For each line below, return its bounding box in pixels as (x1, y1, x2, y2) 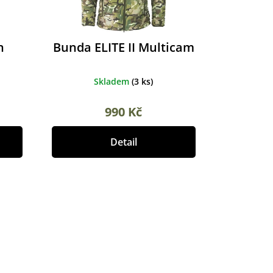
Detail (110, 135, 137, 149)
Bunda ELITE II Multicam (52, 38, 194, 55)
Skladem (94, 75, 132, 87)
